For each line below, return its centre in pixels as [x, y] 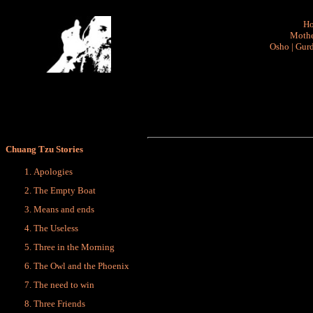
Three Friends [59, 304]
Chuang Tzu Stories [44, 149]
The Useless [56, 228]
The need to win [64, 285]
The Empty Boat [65, 190]
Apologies [53, 172]
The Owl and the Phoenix [81, 266]
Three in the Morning [74, 247]
